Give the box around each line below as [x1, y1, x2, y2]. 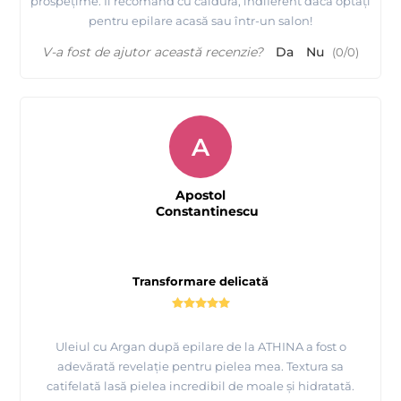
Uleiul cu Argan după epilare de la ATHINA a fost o [55, 339, 346, 354]
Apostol [175, 187, 226, 204]
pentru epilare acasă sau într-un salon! [89, 13, 312, 29]
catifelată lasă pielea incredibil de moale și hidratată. [47, 379, 354, 394]
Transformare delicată [132, 274, 269, 289]
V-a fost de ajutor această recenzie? [42, 44, 263, 61]
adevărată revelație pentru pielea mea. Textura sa [57, 359, 344, 374]
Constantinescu [156, 203, 259, 220]
